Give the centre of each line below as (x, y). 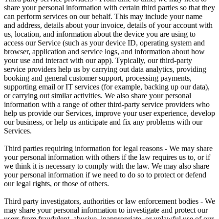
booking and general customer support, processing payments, (98, 78)
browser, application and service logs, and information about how (104, 51)
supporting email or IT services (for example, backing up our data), (107, 87)
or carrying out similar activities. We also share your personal (98, 95)
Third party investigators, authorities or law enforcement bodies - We (109, 201)
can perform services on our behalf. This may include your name (103, 16)
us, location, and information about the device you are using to (100, 34)
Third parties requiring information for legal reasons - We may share (108, 148)
